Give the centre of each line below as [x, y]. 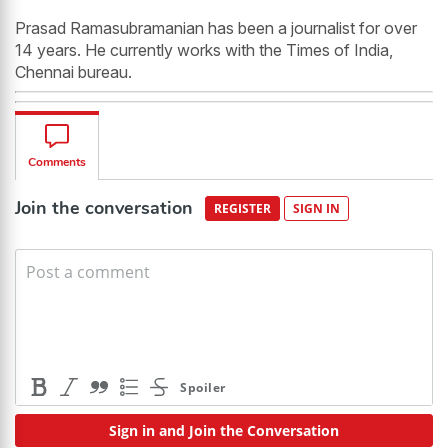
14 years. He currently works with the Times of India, [204, 49]
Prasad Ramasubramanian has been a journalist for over [216, 27]
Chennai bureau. [73, 71]
